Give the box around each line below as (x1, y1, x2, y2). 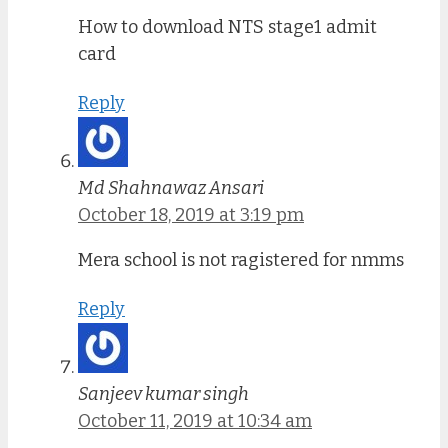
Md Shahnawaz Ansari (78, 176, 264, 199)
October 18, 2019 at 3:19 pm (78, 203, 304, 226)
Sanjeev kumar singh (78, 382, 249, 405)
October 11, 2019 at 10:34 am (78, 409, 312, 432)
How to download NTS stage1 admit (78, 16, 377, 39)
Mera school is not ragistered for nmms (78, 248, 404, 271)
